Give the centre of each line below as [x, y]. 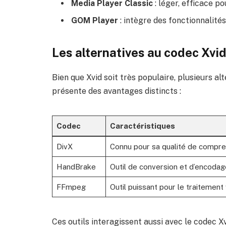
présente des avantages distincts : [117, 91]
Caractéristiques [142, 126]
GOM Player [95, 20]
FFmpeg [71, 187]
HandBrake [76, 167]
